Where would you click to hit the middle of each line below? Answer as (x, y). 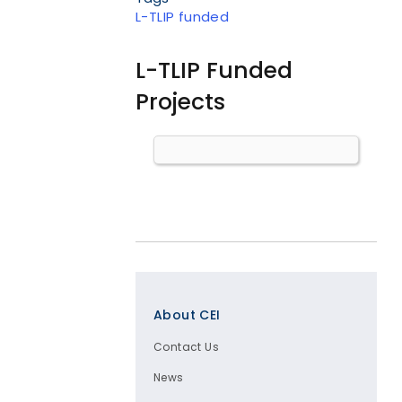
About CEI (187, 315)
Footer (188, 301)
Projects (180, 102)
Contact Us (186, 347)
